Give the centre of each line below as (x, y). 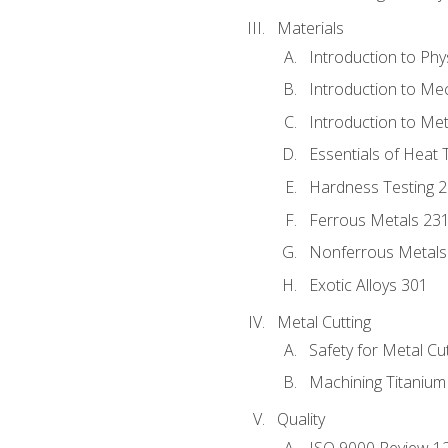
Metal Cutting (323, 321)
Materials (310, 28)
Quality (300, 419)
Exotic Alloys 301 (368, 284)
